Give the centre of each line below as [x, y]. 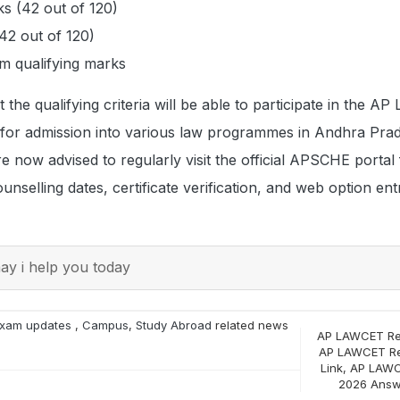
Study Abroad [174, 325]
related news [250, 325]
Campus [105, 325]
